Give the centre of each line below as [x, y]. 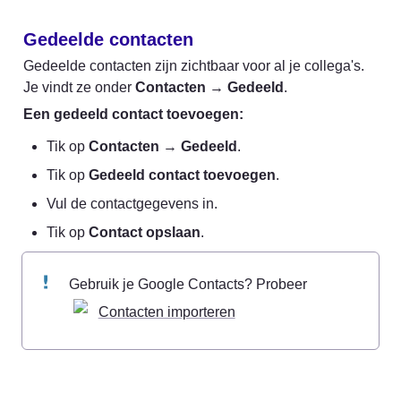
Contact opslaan [145, 232]
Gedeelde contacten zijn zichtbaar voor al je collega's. [194, 66]
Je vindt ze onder [79, 87]
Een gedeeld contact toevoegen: [133, 114]
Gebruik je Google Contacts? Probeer [190, 284]
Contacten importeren [166, 311]
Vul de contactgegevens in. [132, 204]
